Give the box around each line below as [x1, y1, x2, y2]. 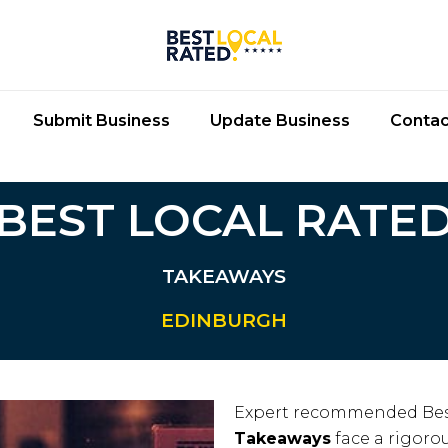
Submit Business [32, 111, 170, 130]
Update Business [209, 111, 350, 130]
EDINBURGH [161, 309, 287, 332]
